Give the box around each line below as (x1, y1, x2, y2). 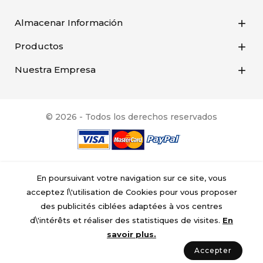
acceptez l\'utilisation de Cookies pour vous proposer (26, 187, 237, 197)
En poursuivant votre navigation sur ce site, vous (36, 173, 227, 183)
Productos (15, 40, 63, 52)
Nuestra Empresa (15, 63, 96, 75)
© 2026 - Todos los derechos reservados (46, 111, 217, 122)
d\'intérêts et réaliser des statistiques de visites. (30, 215, 222, 225)
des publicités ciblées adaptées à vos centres (41, 201, 222, 211)
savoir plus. (107, 230, 156, 240)
